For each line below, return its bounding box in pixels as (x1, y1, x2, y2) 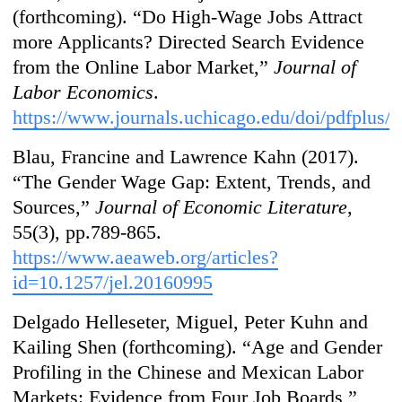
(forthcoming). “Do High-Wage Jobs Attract (13, 5, 363, 29)
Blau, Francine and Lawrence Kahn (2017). (13, 145, 360, 169)
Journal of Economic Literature (95, 196, 348, 219)
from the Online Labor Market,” (13, 56, 275, 79)
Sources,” (13, 196, 96, 219)
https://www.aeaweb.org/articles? (13, 246, 279, 269)
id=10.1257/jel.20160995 (13, 271, 214, 294)
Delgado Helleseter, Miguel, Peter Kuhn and (13, 310, 369, 334)
